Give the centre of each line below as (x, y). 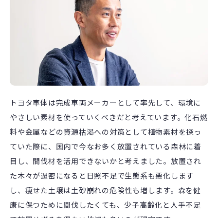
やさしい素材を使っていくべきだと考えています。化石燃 (109, 117)
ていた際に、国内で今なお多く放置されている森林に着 (106, 146)
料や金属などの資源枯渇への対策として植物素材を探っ (106, 132)
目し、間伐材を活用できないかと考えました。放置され (106, 161)
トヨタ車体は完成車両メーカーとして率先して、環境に (105, 103)
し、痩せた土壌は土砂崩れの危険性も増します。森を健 (105, 190)
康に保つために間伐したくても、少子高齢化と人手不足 (105, 205)
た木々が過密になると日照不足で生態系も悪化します (102, 176)
